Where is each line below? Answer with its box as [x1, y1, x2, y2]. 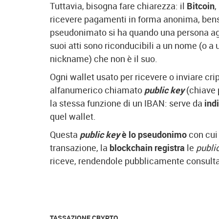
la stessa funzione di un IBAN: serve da [50, 97, 204, 109]
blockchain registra [109, 142, 185, 153]
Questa [50, 129, 80, 140]
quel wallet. [50, 110, 96, 122]
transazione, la [50, 142, 109, 153]
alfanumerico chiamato [50, 84, 142, 96]
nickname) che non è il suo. [50, 53, 157, 65]
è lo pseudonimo [122, 129, 187, 140]
